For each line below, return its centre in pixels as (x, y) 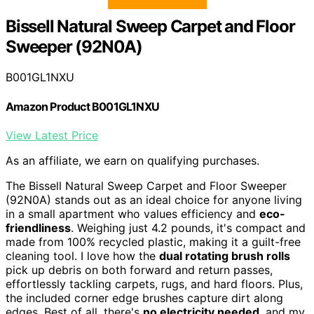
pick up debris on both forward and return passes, (139, 269)
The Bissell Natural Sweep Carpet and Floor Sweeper (146, 185)
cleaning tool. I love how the (82, 255)
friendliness (38, 227)
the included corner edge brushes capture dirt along (144, 298)
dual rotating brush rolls (225, 255)
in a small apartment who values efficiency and (132, 213)
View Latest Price (52, 135)
